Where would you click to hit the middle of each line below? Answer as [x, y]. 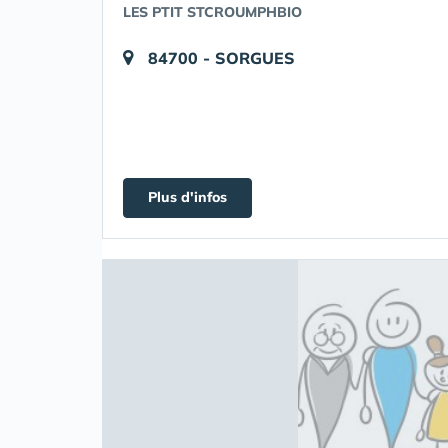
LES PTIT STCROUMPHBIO [212, 12]
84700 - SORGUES [221, 58]
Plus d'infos [187, 197]
